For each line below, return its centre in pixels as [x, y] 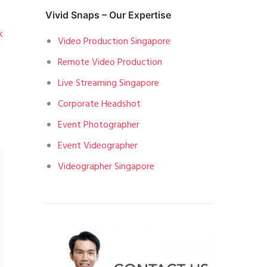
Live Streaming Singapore [108, 83]
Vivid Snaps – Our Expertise [108, 15]
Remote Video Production [110, 63]
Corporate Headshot [99, 104]
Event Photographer [98, 125]
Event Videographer [97, 146]
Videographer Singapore [106, 167]
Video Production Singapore [114, 42]
